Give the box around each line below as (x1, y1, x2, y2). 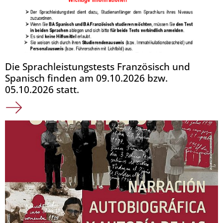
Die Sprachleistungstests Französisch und (5, 59, 190, 73)
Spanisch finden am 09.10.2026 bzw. (5, 71, 168, 85)
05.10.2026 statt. (5, 82, 79, 96)
